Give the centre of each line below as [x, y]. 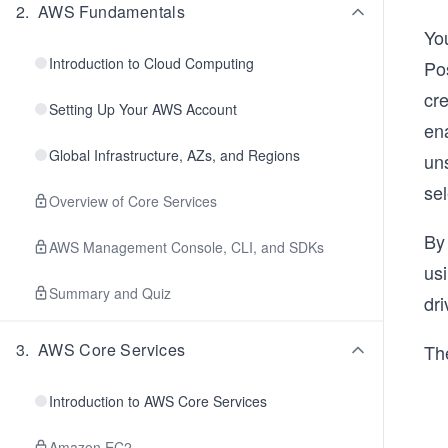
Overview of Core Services [133, 201]
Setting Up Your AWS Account [143, 109]
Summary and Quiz [110, 293]
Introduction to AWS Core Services [158, 401]
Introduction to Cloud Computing [151, 63]
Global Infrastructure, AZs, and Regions [174, 155]
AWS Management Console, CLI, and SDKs [186, 247]
